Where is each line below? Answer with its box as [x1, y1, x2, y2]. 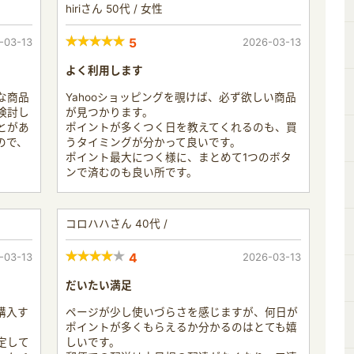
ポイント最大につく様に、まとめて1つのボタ [66, 150, 292, 164]
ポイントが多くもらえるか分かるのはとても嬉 [66, 320, 297, 333]
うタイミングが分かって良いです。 [66, 135, 241, 149]
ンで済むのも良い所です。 [66, 165, 198, 179]
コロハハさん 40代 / [66, 217, 168, 230]
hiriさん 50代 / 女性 [66, 2, 163, 15]
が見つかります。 [66, 105, 153, 119]
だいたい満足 [66, 278, 132, 292]
